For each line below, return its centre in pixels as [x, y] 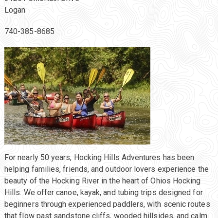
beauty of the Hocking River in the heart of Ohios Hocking [102, 181]
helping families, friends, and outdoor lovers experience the [106, 169]
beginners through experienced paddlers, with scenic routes [107, 204]
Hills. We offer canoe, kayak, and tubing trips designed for [103, 193]
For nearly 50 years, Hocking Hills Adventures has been [99, 158]
